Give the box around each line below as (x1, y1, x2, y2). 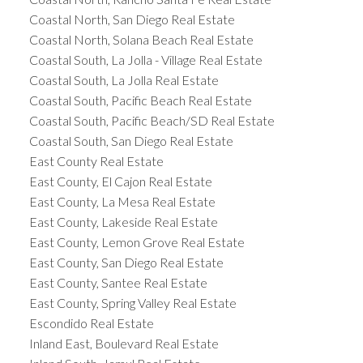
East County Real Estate (28, 153, 164, 169)
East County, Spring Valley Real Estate (28, 295, 237, 311)
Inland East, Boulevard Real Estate (28, 335, 219, 352)
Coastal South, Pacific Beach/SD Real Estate (28, 113, 275, 129)
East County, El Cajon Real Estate (28, 173, 212, 190)
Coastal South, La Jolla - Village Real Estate (28, 52, 263, 68)
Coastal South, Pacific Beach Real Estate (28, 92, 252, 109)
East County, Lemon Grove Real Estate (28, 234, 245, 250)
